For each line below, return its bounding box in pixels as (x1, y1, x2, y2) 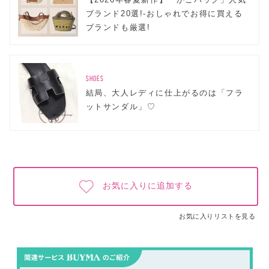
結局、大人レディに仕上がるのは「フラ (85, 88, 244, 98)
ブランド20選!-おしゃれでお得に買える (85, 9, 243, 18)
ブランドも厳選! (85, 23, 151, 32)
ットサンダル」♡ (85, 102, 156, 112)
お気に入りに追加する (103, 181, 193, 191)
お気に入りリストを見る (178, 212, 256, 220)
